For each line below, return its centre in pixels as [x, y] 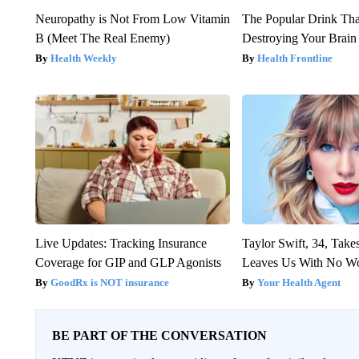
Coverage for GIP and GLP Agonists [128, 262]
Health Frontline [295, 58]
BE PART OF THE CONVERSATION [159, 335]
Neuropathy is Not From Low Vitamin [132, 18]
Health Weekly [83, 58]
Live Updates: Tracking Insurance [121, 243]
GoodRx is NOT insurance [109, 282]
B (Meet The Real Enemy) [102, 38]
